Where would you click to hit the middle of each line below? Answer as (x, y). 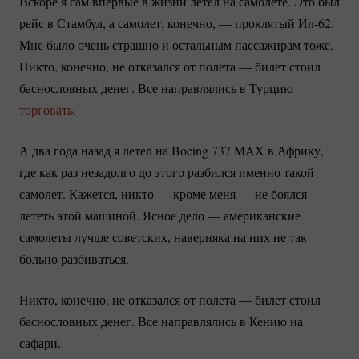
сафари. (40, 343)
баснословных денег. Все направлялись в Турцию (156, 88)
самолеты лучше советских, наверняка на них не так (163, 237)
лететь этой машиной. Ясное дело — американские (160, 216)
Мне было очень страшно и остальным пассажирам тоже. (176, 45)
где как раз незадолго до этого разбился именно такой (167, 172)
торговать (46, 110)
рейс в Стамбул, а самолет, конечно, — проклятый (159, 23)
